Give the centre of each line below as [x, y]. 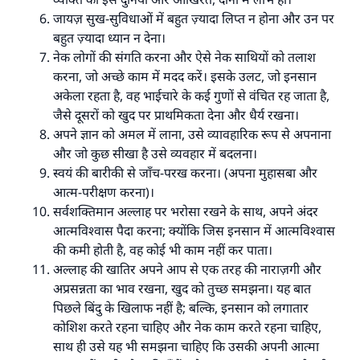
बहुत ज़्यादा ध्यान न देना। [109, 38]
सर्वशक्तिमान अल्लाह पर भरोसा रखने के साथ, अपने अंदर [186, 211]
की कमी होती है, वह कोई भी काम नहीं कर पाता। [163, 250]
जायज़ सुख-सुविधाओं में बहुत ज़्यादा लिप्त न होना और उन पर [194, 18]
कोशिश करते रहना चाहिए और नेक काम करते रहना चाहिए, [187, 327]
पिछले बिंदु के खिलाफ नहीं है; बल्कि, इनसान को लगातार [181, 308]
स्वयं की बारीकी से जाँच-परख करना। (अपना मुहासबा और [185, 173]
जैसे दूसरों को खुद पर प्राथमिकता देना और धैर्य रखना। [176, 115]
